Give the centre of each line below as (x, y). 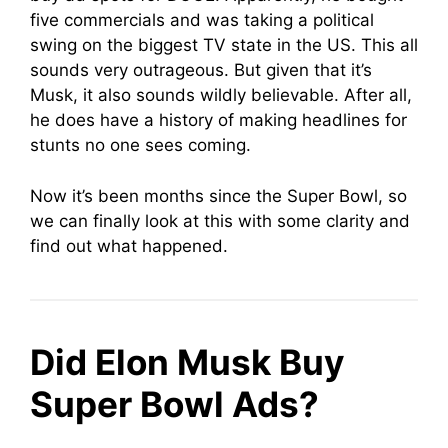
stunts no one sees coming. (140, 145)
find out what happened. (131, 245)
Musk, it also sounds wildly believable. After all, (221, 95)
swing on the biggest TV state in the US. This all (224, 45)
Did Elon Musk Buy (187, 361)
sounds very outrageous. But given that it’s (201, 70)
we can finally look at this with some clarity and (220, 220)
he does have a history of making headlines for (218, 120)
